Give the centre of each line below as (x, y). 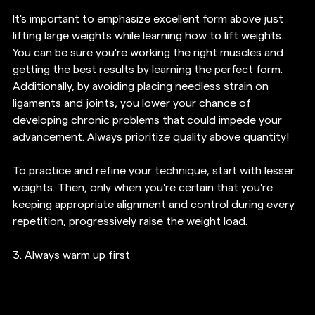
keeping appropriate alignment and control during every (155, 205)
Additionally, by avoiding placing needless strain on (142, 87)
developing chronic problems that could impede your (149, 121)
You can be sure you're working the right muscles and (149, 53)
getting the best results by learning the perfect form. (149, 70)
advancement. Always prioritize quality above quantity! (151, 137)
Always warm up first (77, 256)
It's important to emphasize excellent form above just (149, 19)
